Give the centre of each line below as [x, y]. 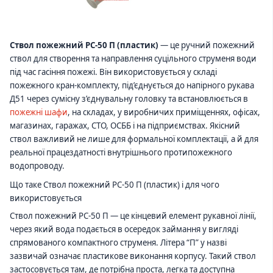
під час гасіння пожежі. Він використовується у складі [113, 72]
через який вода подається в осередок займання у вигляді [124, 229]
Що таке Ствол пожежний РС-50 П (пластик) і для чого [115, 185]
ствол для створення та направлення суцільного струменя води [133, 58]
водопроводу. [37, 165]
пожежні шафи [39, 112]
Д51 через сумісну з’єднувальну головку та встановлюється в [129, 98]
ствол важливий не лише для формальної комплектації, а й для [134, 139]
